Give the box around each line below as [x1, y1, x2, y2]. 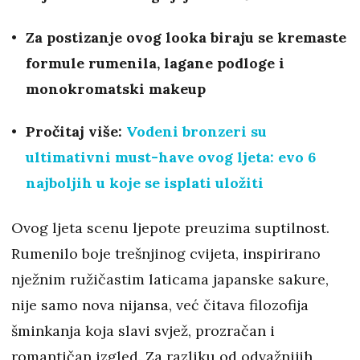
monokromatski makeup [26, 80, 206, 99]
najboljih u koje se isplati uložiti [26, 174, 264, 193]
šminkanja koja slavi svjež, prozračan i [11, 321, 275, 341]
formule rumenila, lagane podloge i [26, 54, 284, 73]
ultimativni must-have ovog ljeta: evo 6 [26, 148, 316, 167]
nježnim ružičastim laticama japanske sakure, [11, 270, 329, 289]
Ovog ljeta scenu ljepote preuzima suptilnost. [11, 219, 329, 238]
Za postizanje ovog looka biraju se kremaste [26, 28, 346, 47]
